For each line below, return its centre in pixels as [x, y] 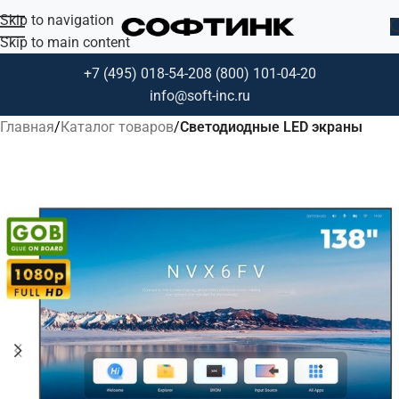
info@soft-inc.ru [199, 96]
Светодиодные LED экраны [271, 127]
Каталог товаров [117, 127]
